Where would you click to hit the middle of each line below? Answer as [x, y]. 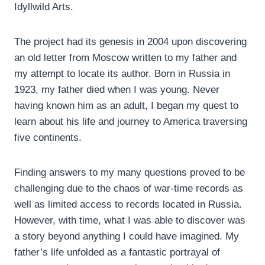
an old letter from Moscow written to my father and [125, 58]
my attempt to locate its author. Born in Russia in [122, 74]
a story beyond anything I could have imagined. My [127, 237]
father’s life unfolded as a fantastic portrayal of [117, 253]
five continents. [48, 138]
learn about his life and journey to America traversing [131, 122]
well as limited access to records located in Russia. [128, 205]
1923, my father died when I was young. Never [117, 90]
